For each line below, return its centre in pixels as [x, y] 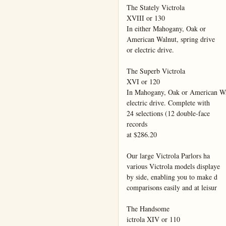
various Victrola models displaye [173, 166]
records [137, 124]
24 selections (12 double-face [168, 114]
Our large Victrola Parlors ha [168, 156]
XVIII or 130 [146, 18]
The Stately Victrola [156, 8]
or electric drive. [150, 50]
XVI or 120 [143, 82]
